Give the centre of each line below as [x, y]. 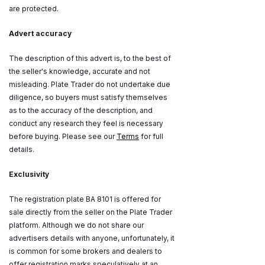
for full [151, 137]
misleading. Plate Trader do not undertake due [90, 85]
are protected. [35, 9]
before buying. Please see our [63, 137]
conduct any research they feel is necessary [86, 124]
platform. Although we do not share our [76, 225]
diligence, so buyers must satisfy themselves [88, 98]
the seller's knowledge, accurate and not [80, 72]
